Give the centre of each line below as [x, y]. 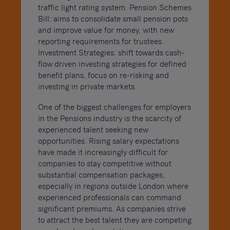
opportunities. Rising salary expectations [108, 141]
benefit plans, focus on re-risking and [103, 76]
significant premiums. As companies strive [112, 209]
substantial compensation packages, [101, 175]
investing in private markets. [87, 87]
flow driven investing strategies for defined [112, 64]
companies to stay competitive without [104, 164]
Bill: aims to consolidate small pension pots [113, 19]
